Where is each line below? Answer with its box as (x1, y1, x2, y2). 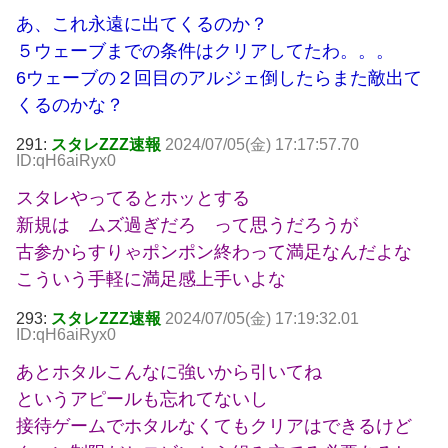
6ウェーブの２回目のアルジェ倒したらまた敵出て (16, 68, 422, 89)
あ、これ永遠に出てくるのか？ (16, 14, 268, 35)
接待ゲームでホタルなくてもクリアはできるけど (16, 416, 412, 437)
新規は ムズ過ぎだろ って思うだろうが (16, 215, 358, 236)
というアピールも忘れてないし (16, 389, 268, 410)
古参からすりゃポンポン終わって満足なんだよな (16, 242, 412, 263)
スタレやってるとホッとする (16, 188, 250, 209)
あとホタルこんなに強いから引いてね (16, 362, 322, 383)
